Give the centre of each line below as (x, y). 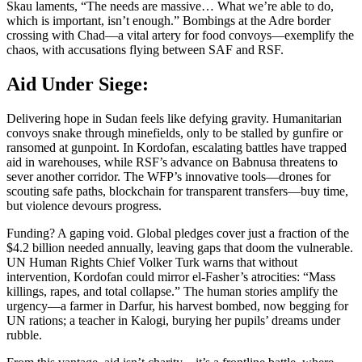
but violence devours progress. (84, 206)
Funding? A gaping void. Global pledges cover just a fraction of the (178, 234)
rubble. (24, 335)
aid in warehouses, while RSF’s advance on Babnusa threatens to (172, 162)
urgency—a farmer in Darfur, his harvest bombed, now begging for (177, 306)
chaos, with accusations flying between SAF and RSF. (145, 50)
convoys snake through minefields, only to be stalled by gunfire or (175, 133)
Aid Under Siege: (78, 84)
